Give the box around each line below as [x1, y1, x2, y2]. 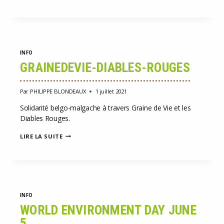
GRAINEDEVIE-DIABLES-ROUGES [20, 60, 190, 75]
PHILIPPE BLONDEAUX [30, 87, 86, 95]
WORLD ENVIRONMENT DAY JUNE [20, 202, 196, 218]
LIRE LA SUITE [20, 132, 63, 140]
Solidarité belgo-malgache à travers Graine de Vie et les [20, 102, 191, 112]
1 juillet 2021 [95, 87, 127, 95]
